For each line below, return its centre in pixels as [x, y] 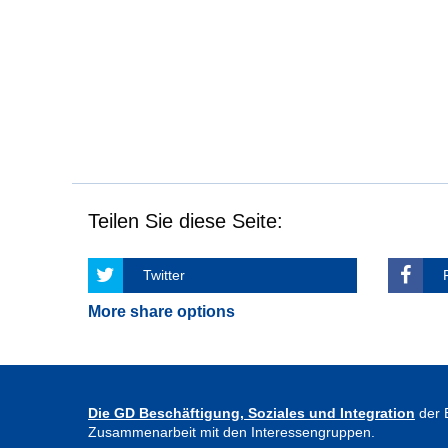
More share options [161, 311]
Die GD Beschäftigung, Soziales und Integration [251, 413]
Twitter [164, 275]
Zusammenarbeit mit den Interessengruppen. [231, 432]
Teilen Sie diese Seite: [185, 221]
